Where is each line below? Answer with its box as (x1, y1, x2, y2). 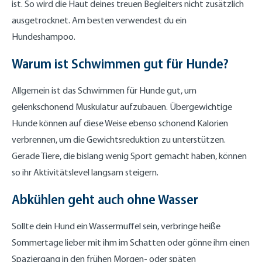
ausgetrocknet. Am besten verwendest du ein (12, 14, 187, 26)
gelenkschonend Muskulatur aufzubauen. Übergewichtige (12, 101, 232, 112)
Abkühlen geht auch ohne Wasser (12, 190, 198, 208)
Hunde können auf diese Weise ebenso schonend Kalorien (12, 117, 228, 129)
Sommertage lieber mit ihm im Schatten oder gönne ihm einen (12, 236, 250, 248)
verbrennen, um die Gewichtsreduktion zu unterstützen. (12, 133, 226, 145)
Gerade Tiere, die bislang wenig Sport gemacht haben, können (12, 150, 247, 161)
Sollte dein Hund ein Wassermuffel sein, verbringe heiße (12, 220, 220, 232)
